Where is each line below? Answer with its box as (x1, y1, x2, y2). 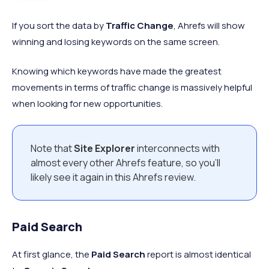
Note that (31, 142, 74, 156)
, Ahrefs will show (174, 19, 245, 32)
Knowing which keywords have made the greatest (12, 65, 222, 78)
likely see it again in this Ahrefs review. (31, 171, 196, 184)
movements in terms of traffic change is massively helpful (12, 81, 252, 94)
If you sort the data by (12, 19, 104, 32)
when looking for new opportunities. (12, 97, 163, 110)
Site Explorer (74, 142, 135, 156)
